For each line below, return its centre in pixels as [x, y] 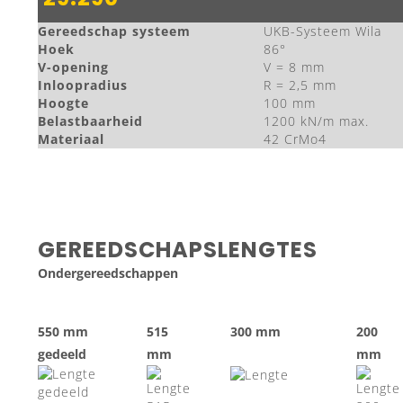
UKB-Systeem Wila [322, 31]
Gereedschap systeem [114, 31]
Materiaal [71, 139]
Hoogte [63, 103]
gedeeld [62, 354]
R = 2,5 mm [300, 85]
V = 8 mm [294, 67]
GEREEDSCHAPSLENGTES [178, 250]
